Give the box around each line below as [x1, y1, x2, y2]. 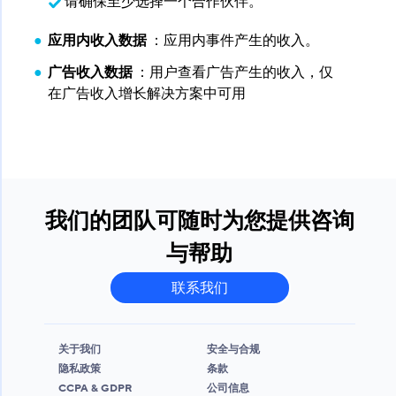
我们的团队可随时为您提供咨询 [44, 207, 354, 237]
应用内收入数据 [47, 31, 147, 51]
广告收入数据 [47, 63, 133, 83]
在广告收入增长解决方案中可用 [47, 84, 246, 104]
